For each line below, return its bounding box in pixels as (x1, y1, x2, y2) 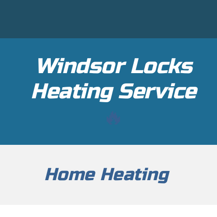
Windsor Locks (34, 53, 192, 79)
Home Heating (44, 164, 168, 185)
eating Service (46, 78, 196, 104)
